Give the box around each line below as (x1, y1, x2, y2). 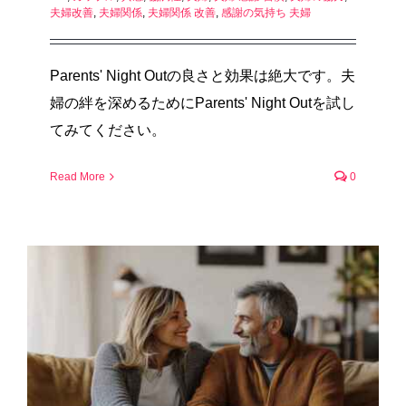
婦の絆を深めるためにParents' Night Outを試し (50, 94, 355, 111)
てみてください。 (50, 121, 166, 138)
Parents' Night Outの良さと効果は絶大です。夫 (50, 67, 355, 83)
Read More (50, 169, 105, 183)
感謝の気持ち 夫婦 (221, 5, 311, 19)
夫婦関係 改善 (148, 5, 216, 19)
